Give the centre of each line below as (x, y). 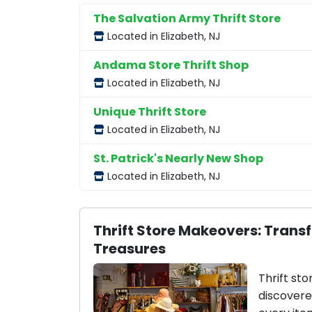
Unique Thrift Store (150, 111)
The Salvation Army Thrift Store (187, 18)
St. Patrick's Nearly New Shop (179, 158)
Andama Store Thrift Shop (171, 65)
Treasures (130, 248)
